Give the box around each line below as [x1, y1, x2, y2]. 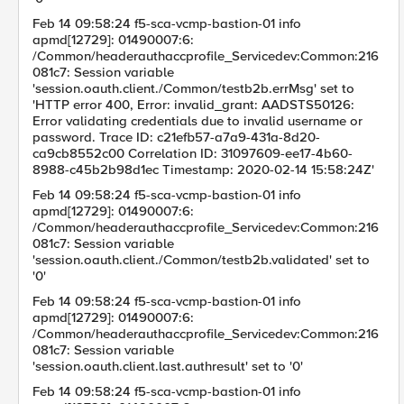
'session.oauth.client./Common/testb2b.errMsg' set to [32, 80, 354, 96]
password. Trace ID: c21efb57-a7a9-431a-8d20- [32, 129, 320, 145]
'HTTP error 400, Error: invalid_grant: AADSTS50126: [32, 96, 354, 113]
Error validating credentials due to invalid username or [32, 113, 363, 129]
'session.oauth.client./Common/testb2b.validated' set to [32, 252, 370, 268]
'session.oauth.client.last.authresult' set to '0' [32, 358, 303, 374]
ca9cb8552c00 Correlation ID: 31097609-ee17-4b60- [32, 145, 353, 161]
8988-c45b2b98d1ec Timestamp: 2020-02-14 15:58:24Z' [32, 161, 374, 178]
